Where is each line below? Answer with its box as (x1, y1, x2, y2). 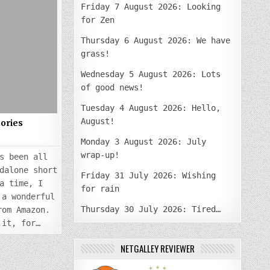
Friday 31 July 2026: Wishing (81, 170, 216, 180)
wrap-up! (81, 149, 120, 160)
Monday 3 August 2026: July (81, 136, 207, 146)
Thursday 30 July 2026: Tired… (81, 204, 221, 214)
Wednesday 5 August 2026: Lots (81, 69, 221, 79)
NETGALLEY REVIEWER (121, 241, 195, 255)
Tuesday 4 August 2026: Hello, (81, 102, 221, 113)
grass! (81, 48, 110, 58)
